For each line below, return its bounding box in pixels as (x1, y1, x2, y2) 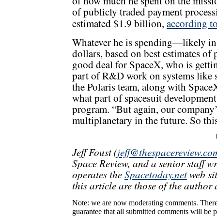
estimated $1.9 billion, (72, 16, 167, 31)
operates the (72, 167, 124, 182)
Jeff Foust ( (72, 145, 117, 159)
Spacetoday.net (124, 167, 187, 182)
